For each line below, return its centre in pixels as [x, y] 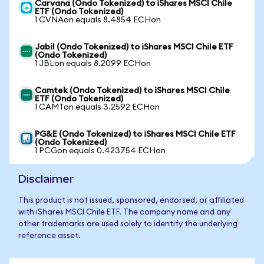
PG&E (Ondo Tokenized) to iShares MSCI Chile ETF [135, 134]
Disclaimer [46, 179]
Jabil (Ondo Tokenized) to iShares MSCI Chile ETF [134, 47]
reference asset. [49, 236]
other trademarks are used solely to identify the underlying [128, 224]
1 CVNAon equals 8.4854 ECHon [98, 20]
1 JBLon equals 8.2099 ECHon [93, 64]
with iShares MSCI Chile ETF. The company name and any [124, 212]
